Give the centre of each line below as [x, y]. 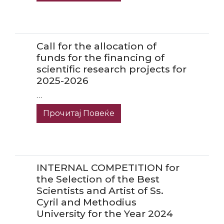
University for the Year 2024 [104, 213]
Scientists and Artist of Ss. [100, 190]
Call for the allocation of [96, 46]
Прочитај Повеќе [78, 113]
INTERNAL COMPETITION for [108, 167]
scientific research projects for [111, 69]
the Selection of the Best [98, 179]
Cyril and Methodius [86, 202]
